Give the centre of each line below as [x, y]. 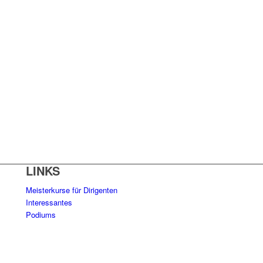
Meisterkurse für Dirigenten [72, 190]
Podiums [41, 215]
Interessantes [49, 203]
